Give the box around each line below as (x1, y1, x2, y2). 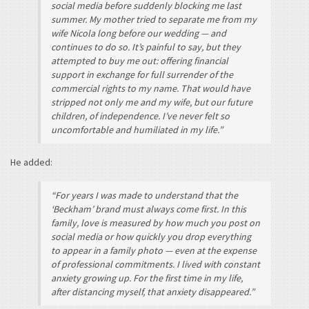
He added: (10, 156, 52, 169)
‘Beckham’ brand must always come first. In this (51, 202, 246, 215)
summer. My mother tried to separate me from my (51, 12, 257, 26)
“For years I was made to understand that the (51, 188, 238, 201)
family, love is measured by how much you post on (51, 216, 260, 229)
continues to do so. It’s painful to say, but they (51, 40, 241, 53)
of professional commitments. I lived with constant (51, 257, 260, 270)
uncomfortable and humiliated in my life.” (51, 123, 223, 136)
